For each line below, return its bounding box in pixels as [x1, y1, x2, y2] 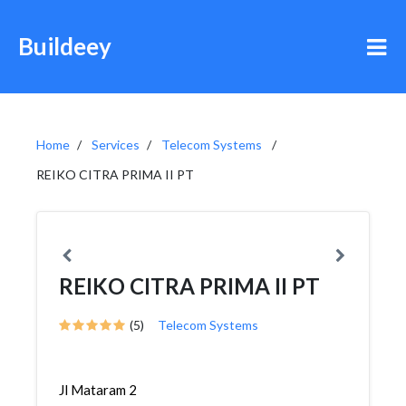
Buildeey [18, 32, 111, 61]
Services [92, 137, 140, 152]
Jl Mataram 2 [59, 382, 137, 398]
